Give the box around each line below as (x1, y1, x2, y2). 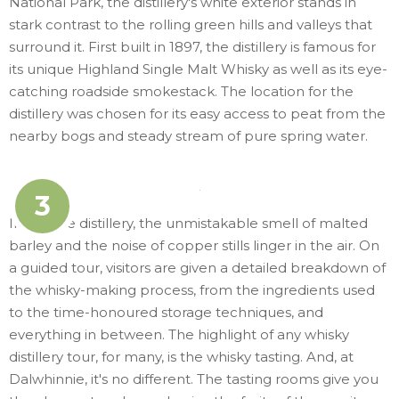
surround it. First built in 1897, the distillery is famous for (9, 37, 376, 55)
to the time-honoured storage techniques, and (9, 303, 323, 321)
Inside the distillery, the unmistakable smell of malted (9, 214, 368, 232)
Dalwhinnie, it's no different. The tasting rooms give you (9, 370, 379, 387)
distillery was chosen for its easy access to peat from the (9, 104, 386, 122)
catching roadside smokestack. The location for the (9, 82, 354, 100)
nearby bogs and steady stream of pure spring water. (9, 126, 368, 144)
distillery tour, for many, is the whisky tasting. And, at (9, 347, 354, 365)
